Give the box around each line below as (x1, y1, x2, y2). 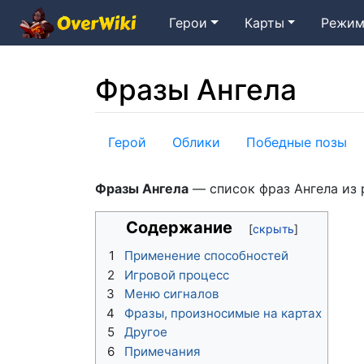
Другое (124, 324, 167, 340)
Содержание (125, 218, 232, 238)
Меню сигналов (124, 286, 219, 302)
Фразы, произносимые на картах (124, 305, 322, 321)
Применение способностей (124, 248, 288, 264)
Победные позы (246, 133, 347, 150)
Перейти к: (94, 126, 164, 143)
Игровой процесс (124, 266, 229, 283)
